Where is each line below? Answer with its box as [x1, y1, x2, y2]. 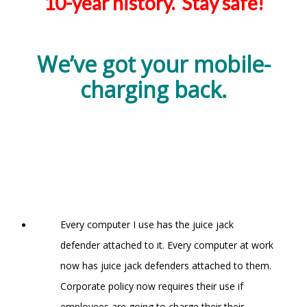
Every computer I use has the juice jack [60, 217, 234, 231]
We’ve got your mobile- [36, 49, 271, 79]
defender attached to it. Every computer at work [60, 238, 273, 251]
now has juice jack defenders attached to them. [60, 258, 271, 272]
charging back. [80, 74, 227, 104]
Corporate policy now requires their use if [60, 279, 243, 293]
